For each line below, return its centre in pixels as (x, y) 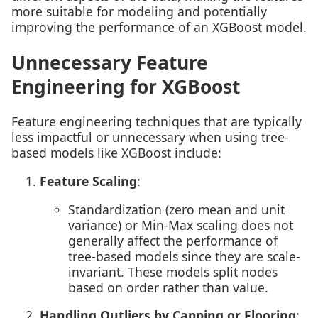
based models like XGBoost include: (116, 153)
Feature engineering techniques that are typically (157, 122)
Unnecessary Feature (110, 62)
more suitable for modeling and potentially (139, 11)
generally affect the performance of (173, 240)
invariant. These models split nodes (173, 272)
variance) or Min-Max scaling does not (181, 225)
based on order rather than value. (168, 287)
